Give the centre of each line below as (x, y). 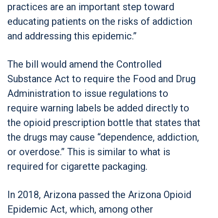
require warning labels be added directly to (98, 108)
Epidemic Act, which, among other (80, 209)
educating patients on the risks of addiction (100, 21)
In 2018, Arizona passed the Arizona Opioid (99, 194)
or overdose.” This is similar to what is (89, 152)
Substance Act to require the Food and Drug (101, 79)
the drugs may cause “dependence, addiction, (103, 137)
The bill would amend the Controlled (84, 64)
